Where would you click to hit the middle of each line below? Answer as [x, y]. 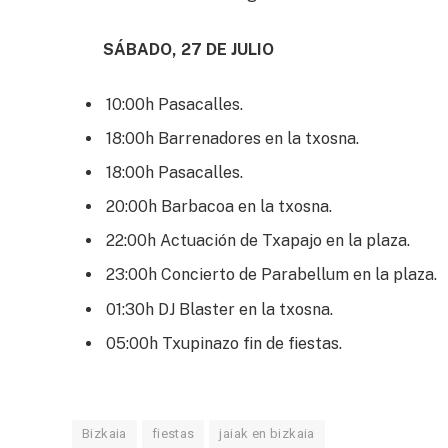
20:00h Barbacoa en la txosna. [219, 207]
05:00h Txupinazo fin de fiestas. [224, 343]
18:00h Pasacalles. [174, 173]
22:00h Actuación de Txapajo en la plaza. [258, 241]
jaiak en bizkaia [267, 434]
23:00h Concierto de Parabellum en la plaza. [271, 275]
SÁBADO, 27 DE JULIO [188, 49]
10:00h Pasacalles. [174, 105]
